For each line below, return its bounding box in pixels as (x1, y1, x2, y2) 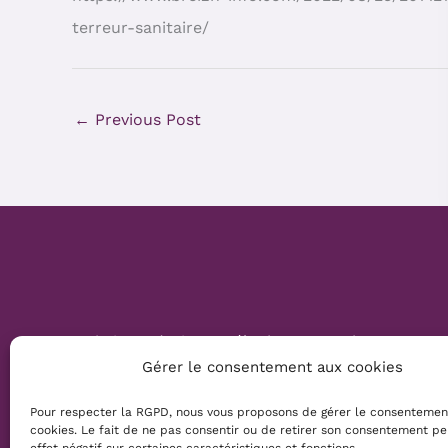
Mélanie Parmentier (220, 331, 372, 351)
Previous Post (90, 109, 201, 129)
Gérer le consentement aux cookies (142, 358, 404, 376)
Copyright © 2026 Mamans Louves (72, 363, 339, 383)
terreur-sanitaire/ (72, 17, 209, 37)
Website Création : (72, 331, 220, 351)
